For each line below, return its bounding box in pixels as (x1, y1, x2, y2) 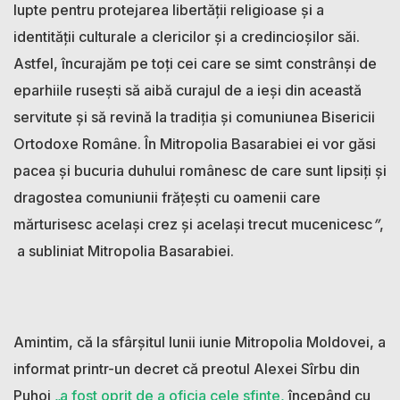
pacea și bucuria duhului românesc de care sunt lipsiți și (13, 162, 387, 180)
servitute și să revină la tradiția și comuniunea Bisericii (13, 108, 375, 127)
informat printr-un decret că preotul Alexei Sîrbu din (13, 360, 360, 379)
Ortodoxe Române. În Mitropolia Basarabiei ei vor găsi (13, 135, 376, 154)
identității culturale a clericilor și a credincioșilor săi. (13, 28, 360, 46)
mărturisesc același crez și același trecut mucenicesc (13, 215, 372, 234)
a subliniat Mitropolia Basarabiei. (13, 242, 234, 261)
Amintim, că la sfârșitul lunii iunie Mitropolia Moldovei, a (13, 333, 386, 352)
